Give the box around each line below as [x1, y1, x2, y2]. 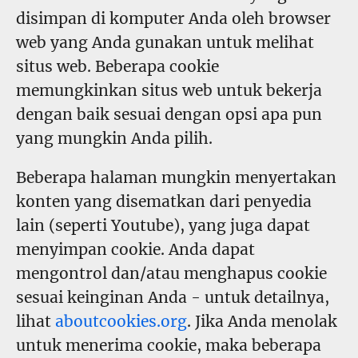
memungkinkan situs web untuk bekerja [16, 81, 322, 101]
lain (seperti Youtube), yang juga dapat [16, 216, 310, 236]
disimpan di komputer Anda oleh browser [16, 9, 331, 29]
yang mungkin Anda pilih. [16, 129, 213, 149]
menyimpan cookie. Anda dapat [16, 240, 255, 260]
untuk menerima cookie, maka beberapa [16, 336, 321, 356]
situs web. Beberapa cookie [16, 57, 219, 77]
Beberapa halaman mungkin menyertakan [16, 168, 336, 188]
